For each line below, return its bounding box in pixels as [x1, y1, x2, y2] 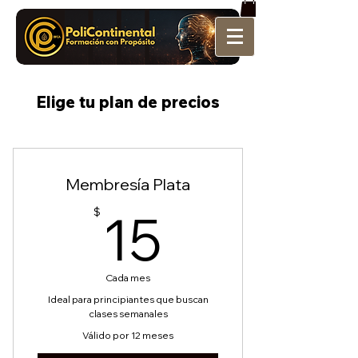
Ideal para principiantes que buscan [47, 292, 209, 305]
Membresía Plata [66, 173, 190, 194]
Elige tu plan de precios [36, 91, 220, 112]
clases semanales [88, 307, 168, 320]
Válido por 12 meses [82, 328, 173, 341]
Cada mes [105, 271, 150, 284]
